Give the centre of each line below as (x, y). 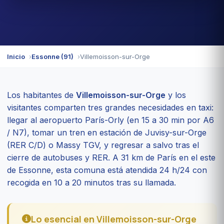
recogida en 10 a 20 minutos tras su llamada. (91, 182)
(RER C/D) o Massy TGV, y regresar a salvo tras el (103, 145)
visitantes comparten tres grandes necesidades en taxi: (110, 107)
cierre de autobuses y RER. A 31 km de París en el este (111, 157)
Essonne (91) (52, 56)
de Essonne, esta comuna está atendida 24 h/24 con (107, 170)
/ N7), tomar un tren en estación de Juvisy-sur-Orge (107, 132)
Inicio (16, 56)
